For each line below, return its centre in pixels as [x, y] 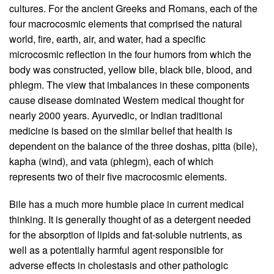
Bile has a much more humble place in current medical [127, 204]
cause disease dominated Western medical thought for [127, 100]
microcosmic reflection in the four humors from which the [130, 54]
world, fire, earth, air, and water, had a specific [107, 39]
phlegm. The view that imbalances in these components [129, 85]
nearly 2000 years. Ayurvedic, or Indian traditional [116, 116]
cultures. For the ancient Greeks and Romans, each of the [133, 9]
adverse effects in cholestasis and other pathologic [119, 265]
